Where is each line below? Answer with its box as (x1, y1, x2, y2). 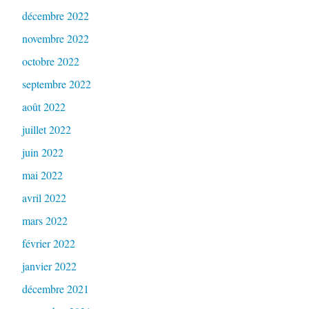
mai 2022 (21, 168, 63, 183)
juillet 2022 (21, 122, 71, 137)
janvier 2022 (21, 259, 77, 274)
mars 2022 (21, 213, 68, 228)
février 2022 (21, 236, 75, 251)
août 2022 (21, 99, 66, 114)
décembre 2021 (21, 281, 89, 297)
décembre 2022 (21, 8, 89, 23)
